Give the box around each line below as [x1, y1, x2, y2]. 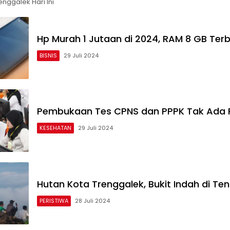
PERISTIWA [40, 196, 68, 205]
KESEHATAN [40, 124, 71, 132]
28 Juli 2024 [75, 196, 110, 205]
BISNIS [40, 51, 57, 60]
